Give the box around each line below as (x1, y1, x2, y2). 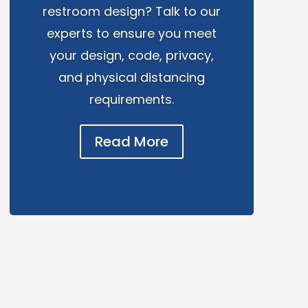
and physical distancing (58, 69, 205, 87)
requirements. (89, 91, 174, 109)
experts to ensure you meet (46, 25, 217, 43)
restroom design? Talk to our (42, 3, 221, 21)
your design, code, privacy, (49, 47, 214, 65)
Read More (94, 132, 168, 152)
